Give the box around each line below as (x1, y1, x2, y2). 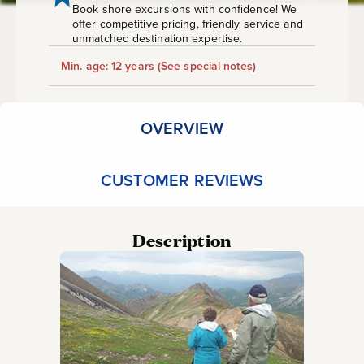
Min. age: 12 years (61, 58, 154, 74)
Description (132, 228, 232, 252)
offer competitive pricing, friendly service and (72, 15, 303, 32)
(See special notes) (154, 58, 256, 74)
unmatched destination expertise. (72, 30, 243, 46)
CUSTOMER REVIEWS (100, 168, 264, 192)
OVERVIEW (141, 116, 223, 140)
